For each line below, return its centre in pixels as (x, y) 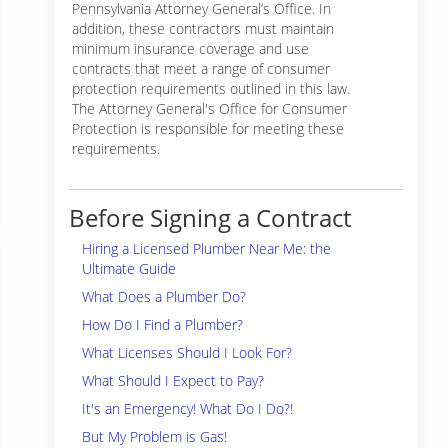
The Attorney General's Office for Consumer (209, 108)
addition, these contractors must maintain (203, 28)
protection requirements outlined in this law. (211, 88)
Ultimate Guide (129, 268)
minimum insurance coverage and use (190, 48)
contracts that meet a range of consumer (201, 68)
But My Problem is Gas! (154, 436)
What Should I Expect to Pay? (173, 380)
